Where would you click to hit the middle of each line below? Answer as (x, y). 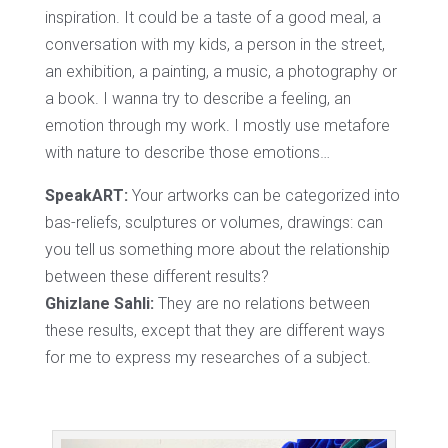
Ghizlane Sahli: (99, 303)
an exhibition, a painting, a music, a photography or (220, 71)
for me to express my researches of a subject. (207, 357)
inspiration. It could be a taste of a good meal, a (212, 17)
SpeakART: (86, 195)
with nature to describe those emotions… (187, 152)
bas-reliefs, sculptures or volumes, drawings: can (213, 222)
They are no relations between (261, 303)
